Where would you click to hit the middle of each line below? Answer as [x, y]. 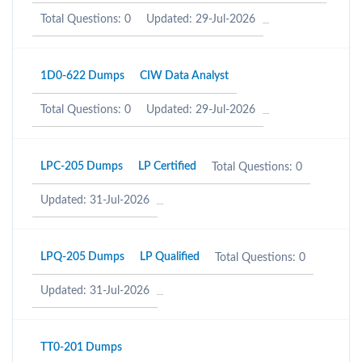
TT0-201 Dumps [81, 347]
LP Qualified [170, 257]
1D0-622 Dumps [82, 76]
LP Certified [167, 166]
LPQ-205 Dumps [82, 257]
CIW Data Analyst [184, 76]
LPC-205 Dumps [82, 166]
